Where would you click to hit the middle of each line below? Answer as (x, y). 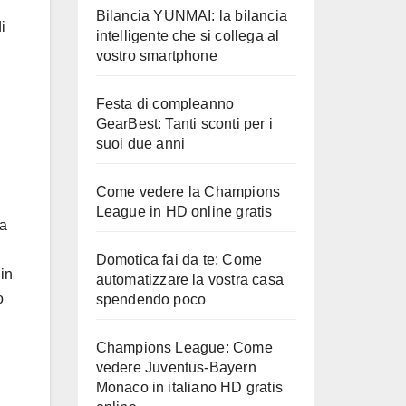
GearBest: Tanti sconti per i (184, 124)
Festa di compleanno (165, 104)
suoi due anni (140, 144)
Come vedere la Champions (188, 192)
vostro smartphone (156, 56)
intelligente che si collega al (188, 36)
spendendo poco (151, 300)
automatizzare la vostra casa (190, 280)
